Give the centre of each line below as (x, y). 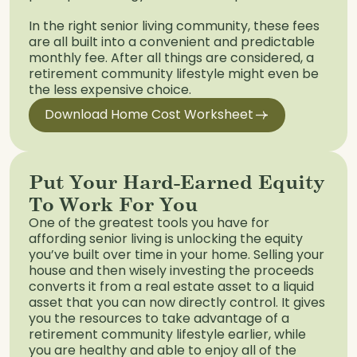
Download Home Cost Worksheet (149, 115)
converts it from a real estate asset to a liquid (171, 286)
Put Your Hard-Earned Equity (177, 181)
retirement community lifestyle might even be (174, 73)
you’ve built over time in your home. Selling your (177, 254)
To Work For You (113, 204)
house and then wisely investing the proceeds (171, 270)
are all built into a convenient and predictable (172, 41)
